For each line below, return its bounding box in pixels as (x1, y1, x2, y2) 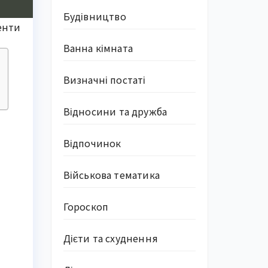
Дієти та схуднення (63, 231, 159, 245)
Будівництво (63, 9, 126, 23)
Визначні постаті (63, 72, 146, 87)
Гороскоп (63, 199, 109, 214)
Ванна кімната (63, 41, 133, 55)
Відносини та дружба (63, 104, 167, 118)
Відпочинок (63, 136, 121, 150)
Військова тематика (63, 167, 160, 182)
